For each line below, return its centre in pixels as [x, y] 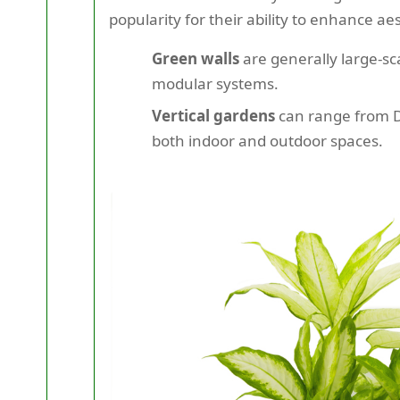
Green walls [196, 58]
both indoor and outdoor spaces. [267, 141]
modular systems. [215, 83]
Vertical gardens [213, 116]
